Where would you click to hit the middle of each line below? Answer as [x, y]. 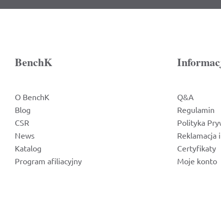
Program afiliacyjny [48, 161]
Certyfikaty [196, 148]
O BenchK [32, 97]
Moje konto [197, 161]
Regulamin [196, 110]
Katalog [28, 148]
